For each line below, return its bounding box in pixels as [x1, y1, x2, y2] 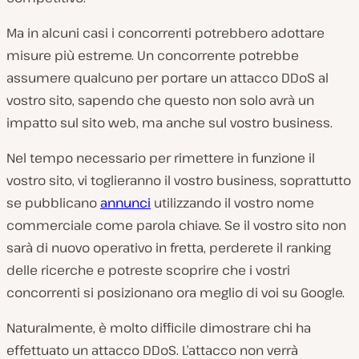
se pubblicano [6, 193, 100, 212]
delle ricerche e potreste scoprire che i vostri [6, 260, 290, 279]
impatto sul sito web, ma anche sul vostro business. [6, 113, 333, 131]
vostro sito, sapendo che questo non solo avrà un [6, 91, 314, 109]
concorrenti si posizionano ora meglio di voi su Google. [6, 283, 345, 301]
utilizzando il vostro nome [151, 193, 314, 212]
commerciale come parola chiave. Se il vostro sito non [6, 216, 346, 234]
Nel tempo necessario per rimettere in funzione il [6, 148, 315, 167]
